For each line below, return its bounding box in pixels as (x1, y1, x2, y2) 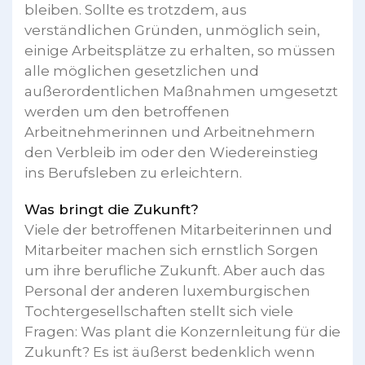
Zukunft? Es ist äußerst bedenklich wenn (24, 344, 315, 360)
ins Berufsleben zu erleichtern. (24, 165, 242, 181)
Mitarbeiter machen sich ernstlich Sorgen (24, 242, 319, 258)
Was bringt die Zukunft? (24, 201, 199, 218)
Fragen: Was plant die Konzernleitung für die (24, 323, 341, 340)
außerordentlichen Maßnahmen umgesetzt (24, 83, 338, 99)
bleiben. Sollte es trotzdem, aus (24, 2, 247, 18)
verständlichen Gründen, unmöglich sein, (24, 22, 320, 38)
